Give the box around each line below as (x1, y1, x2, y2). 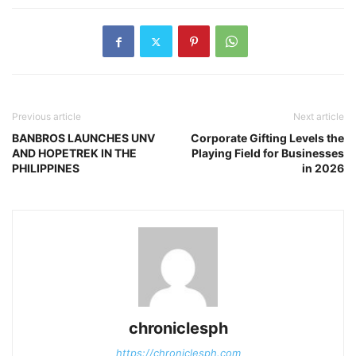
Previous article (12, 110, 81, 123)
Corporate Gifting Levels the (191, 131, 344, 145)
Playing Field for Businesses (192, 146, 344, 161)
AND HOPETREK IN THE (12, 146, 137, 161)
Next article (293, 110, 344, 123)
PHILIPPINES (12, 161, 79, 176)
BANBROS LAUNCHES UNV (12, 131, 155, 145)
